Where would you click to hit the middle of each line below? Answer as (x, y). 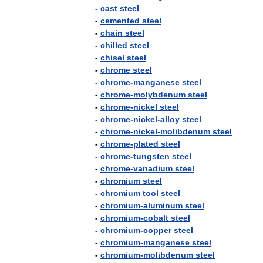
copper (157, 230)
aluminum (163, 205)
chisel (112, 58)
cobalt (156, 218)
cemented (120, 21)
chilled (114, 45)
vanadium (153, 168)
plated (146, 144)
